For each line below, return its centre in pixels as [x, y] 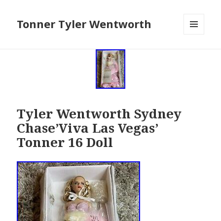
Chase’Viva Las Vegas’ [88, 128]
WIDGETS [198, 55]
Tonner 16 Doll [65, 142]
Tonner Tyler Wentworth [84, 24]
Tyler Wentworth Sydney [99, 113]
